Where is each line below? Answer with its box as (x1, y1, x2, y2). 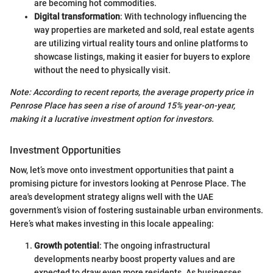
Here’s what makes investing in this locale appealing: (10, 218, 214, 229)
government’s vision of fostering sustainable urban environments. (10, 205, 263, 215)
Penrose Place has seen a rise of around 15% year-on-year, (10, 101, 235, 111)
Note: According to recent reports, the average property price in (10, 87, 253, 97)
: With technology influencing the (120, 12, 247, 22)
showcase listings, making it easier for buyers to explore (34, 52, 250, 62)
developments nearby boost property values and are (34, 253, 235, 264)
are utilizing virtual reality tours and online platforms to (34, 38, 248, 49)
